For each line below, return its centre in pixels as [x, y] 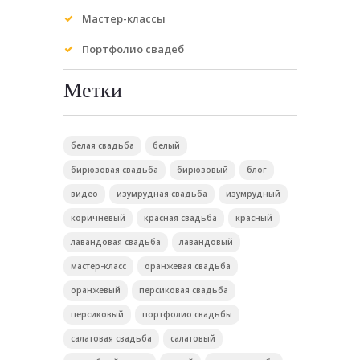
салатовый [193, 338]
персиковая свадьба [184, 290]
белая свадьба [102, 145]
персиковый [97, 314]
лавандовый [206, 241]
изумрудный [253, 193]
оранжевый [96, 290]
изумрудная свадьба [162, 193]
